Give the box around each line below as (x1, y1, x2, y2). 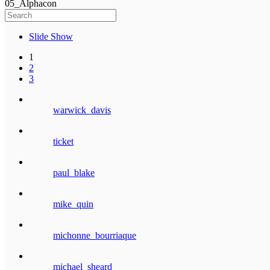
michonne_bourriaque (53, 230, 136, 240)
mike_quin (53, 198, 93, 209)
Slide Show (29, 31, 73, 42)
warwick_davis (53, 104, 111, 115)
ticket (53, 136, 74, 146)
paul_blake (53, 167, 95, 178)
